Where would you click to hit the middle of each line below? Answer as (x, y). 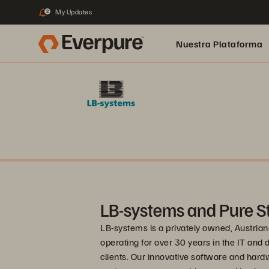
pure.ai (192, 82)
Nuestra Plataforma (219, 44)
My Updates (74, 12)
